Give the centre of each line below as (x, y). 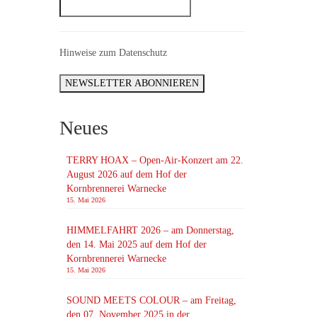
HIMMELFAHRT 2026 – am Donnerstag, (150, 230)
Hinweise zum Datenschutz (113, 53)
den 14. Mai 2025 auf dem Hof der (136, 244)
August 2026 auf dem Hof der (126, 174)
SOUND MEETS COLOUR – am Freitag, (151, 300)
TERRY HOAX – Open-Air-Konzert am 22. (155, 160)
